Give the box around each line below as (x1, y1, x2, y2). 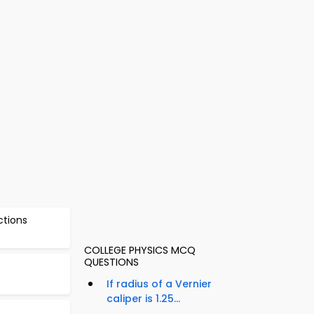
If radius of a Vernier (107, 277, 212, 292)
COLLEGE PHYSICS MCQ (84, 243, 196, 258)
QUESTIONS (84, 255, 139, 270)
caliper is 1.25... (107, 292, 180, 306)
